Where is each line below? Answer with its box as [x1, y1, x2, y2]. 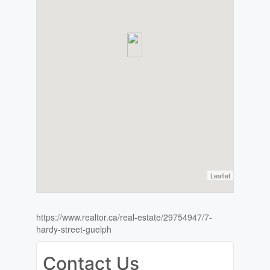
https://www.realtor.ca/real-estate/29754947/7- [36, 211, 212, 224]
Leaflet [210, 171, 231, 181]
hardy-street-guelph [36, 223, 111, 236]
